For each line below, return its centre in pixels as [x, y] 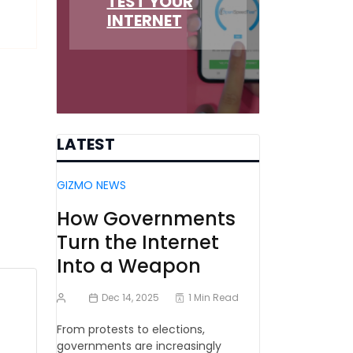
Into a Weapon [129, 266]
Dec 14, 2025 [131, 297]
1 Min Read [214, 297]
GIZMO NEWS [91, 185]
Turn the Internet [138, 242]
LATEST [86, 144]
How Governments [146, 219]
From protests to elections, [131, 329]
